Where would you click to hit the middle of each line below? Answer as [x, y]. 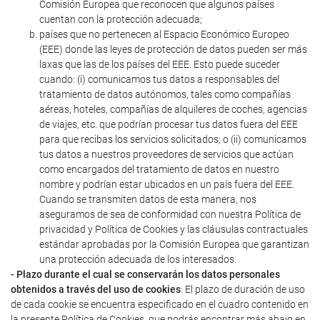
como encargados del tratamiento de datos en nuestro [159, 169]
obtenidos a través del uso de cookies [96, 289]
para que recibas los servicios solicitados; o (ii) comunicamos [173, 139]
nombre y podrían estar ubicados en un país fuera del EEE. [167, 184]
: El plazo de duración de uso [243, 289]
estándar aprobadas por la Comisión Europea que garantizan [174, 244]
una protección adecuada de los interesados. [138, 259]
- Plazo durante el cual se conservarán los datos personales [145, 274]
